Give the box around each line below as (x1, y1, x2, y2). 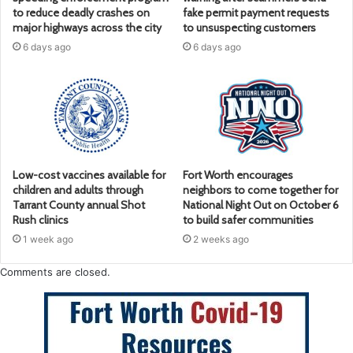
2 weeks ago (193, 232, 249, 245)
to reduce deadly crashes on (13, 5, 150, 20)
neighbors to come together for (183, 182, 338, 197)
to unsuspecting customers (183, 20, 316, 35)
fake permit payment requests (183, 5, 329, 20)
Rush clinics (13, 212, 69, 227)
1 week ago (23, 232, 73, 245)
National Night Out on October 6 (183, 197, 339, 212)
